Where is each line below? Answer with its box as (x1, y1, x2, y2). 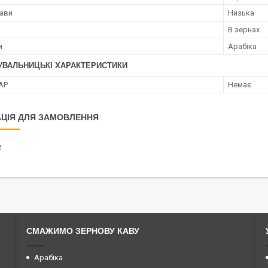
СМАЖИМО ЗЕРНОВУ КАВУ (26, 226, 139, 236)
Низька (228, 8, 254, 18)
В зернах (228, 25, 260, 35)
